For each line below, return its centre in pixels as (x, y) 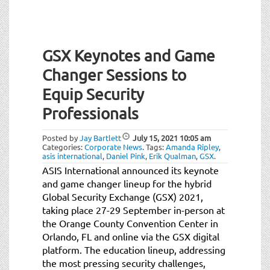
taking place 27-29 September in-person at (133, 209)
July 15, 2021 (155, 137)
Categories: (63, 146)
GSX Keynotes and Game (129, 55)
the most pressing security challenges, (124, 262)
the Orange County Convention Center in (130, 223)
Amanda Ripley (192, 146)
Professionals (90, 113)
